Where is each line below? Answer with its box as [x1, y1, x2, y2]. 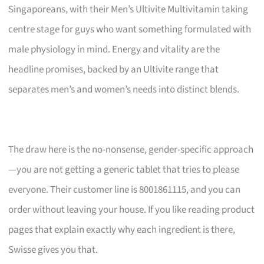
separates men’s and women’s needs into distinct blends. [8, 82, 240, 97]
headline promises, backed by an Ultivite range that [8, 62, 219, 77]
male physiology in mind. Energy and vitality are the [8, 42, 220, 57]
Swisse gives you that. [8, 242, 98, 257]
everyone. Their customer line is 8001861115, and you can [8, 182, 241, 197]
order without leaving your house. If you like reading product [8, 202, 255, 217]
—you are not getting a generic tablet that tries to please [8, 162, 240, 177]
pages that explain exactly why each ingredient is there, [8, 222, 236, 237]
